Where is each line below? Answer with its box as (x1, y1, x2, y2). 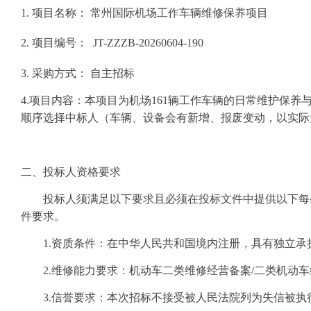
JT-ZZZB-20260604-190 (87, 37, 203, 49)
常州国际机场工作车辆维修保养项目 (90, 6, 268, 19)
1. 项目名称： (21, 6, 90, 19)
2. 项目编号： (21, 37, 87, 49)
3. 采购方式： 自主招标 (21, 67, 137, 79)
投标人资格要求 (43, 165, 121, 178)
